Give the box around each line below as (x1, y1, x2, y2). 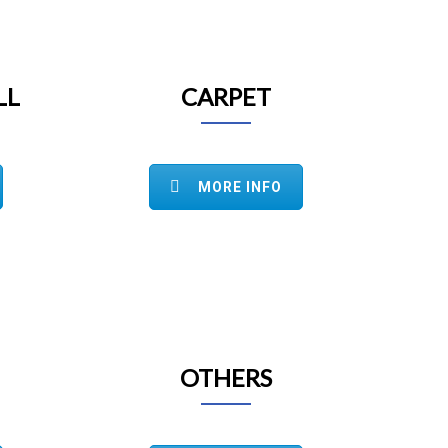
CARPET (181, 82, 271, 111)
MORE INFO (198, 179, 282, 195)
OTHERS (180, 362, 272, 392)
